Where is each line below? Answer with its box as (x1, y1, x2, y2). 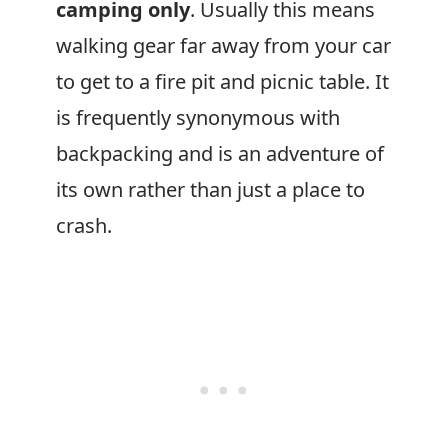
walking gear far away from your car (56, 32, 391, 59)
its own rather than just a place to (56, 176, 365, 203)
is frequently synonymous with (56, 104, 340, 131)
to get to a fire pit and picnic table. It (56, 68, 389, 95)
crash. (56, 212, 112, 239)
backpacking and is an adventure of (56, 140, 384, 167)
